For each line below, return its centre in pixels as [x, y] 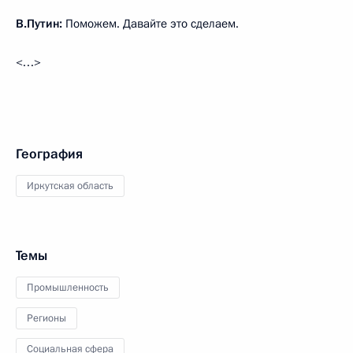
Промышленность [68, 287]
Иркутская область [70, 186]
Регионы [46, 318]
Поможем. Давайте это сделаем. [152, 23]
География [49, 154]
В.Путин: [41, 23]
